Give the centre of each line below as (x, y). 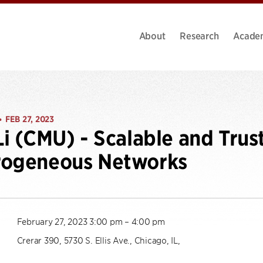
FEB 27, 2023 (29, 119)
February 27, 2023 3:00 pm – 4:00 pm (91, 221)
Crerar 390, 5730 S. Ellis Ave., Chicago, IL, (98, 240)
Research (199, 35)
